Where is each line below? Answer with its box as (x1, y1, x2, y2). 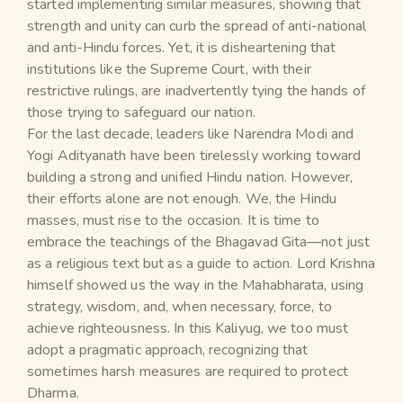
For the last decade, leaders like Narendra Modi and (27, 123, 354, 144)
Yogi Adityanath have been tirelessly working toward (27, 145, 362, 166)
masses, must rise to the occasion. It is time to (27, 210, 319, 230)
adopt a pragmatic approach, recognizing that (27, 339, 309, 360)
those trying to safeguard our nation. (27, 102, 255, 122)
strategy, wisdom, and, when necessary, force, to (27, 296, 332, 317)
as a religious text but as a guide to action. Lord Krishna (27, 253, 375, 273)
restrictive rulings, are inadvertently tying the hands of (27, 80, 365, 101)
